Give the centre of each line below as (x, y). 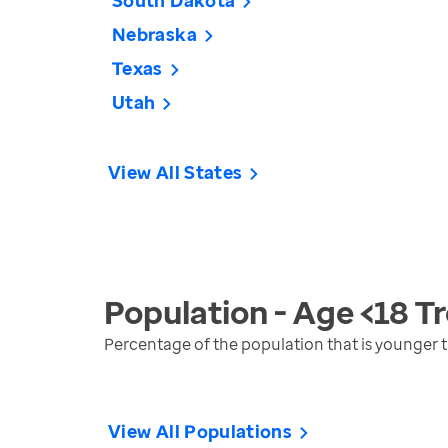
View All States (175, 172)
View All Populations (200, 431)
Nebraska (154, 34)
